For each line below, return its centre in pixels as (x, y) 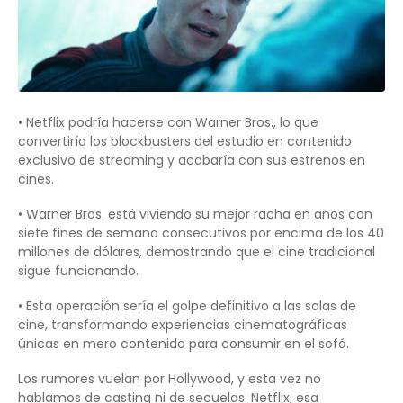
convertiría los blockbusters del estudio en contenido (185, 142)
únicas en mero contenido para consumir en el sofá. (184, 344)
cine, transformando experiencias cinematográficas (183, 325)
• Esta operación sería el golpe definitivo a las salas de (187, 306)
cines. (36, 179)
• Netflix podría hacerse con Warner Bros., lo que (168, 123)
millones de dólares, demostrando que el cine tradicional (197, 252)
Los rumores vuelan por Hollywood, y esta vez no (170, 379)
